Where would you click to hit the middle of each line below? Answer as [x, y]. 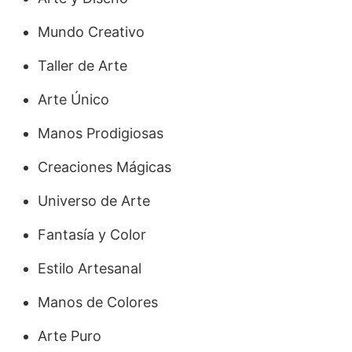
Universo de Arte [94, 200]
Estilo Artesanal [90, 268]
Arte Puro [70, 335]
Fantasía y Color [92, 234]
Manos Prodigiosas [101, 133]
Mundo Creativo [91, 31]
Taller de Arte [82, 65]
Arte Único [73, 99]
